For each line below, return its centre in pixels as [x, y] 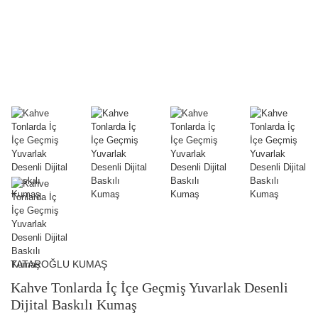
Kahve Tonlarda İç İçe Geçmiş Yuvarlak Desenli [149, 287]
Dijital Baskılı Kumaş [74, 305]
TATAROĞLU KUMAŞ [59, 264]
